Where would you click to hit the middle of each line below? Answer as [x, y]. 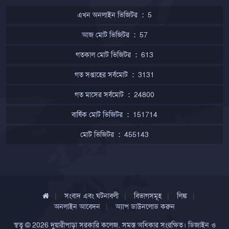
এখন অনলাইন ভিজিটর [107, 15]
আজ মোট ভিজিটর [105, 35]
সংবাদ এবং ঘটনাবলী [91, 196]
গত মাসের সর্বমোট [99, 94]
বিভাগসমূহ [147, 196]
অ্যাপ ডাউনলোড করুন [145, 206]
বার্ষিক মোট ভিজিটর [97, 114]
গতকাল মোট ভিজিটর [103, 54]
